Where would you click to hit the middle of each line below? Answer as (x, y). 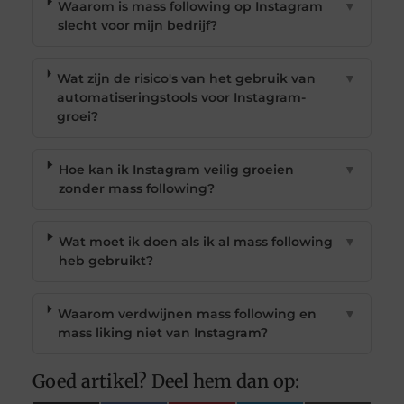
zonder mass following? (136, 188)
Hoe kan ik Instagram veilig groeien (176, 169)
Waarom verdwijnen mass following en (187, 313)
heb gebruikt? (106, 260)
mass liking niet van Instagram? (162, 332)
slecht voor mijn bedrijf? (138, 25)
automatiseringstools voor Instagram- (182, 97)
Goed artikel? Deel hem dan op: (165, 381)
